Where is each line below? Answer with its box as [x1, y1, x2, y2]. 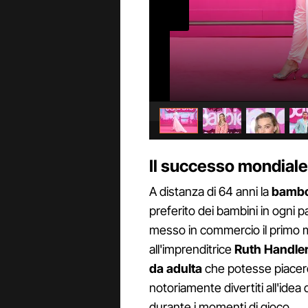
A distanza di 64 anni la [149, 184, 272, 199]
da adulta [149, 261, 202, 276]
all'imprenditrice [149, 242, 234, 257]
